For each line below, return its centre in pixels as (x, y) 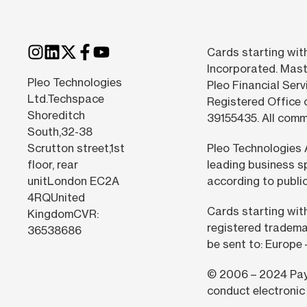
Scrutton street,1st (76, 148)
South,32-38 (60, 132)
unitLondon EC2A (73, 181)
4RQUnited (56, 198)
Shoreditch (56, 115)
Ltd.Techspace (66, 99)
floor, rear (53, 165)
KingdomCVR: (63, 214)
